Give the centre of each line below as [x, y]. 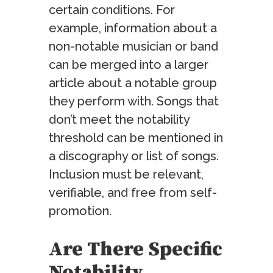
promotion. [80, 211]
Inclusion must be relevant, [126, 175]
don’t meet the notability [121, 120]
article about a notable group [133, 83]
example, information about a [133, 28]
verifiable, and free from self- [133, 193]
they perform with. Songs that [134, 101]
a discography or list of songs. [134, 156]
